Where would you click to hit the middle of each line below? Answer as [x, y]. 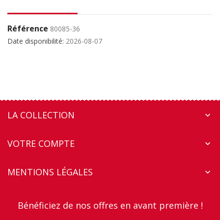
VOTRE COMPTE [41, 144]
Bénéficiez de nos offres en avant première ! [110, 206]
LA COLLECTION [41, 115]
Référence [28, 29]
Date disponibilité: [36, 41]
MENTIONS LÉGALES [50, 172]
